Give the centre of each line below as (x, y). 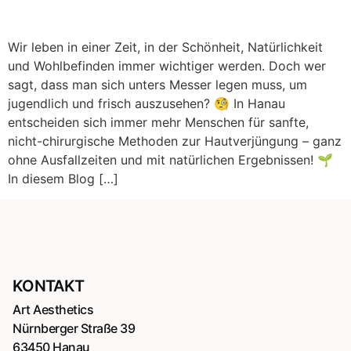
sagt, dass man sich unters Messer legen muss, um (157, 85)
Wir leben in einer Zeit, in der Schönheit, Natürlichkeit (165, 47)
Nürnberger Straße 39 (74, 328)
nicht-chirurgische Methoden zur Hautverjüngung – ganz (175, 141)
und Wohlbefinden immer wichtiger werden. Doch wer (167, 66)
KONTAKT (49, 286)
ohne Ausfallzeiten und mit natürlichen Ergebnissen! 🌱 (170, 160)
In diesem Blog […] (63, 179)
